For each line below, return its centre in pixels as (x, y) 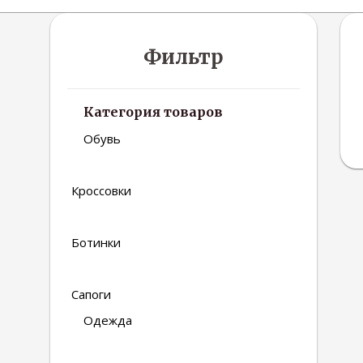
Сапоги (91, 294)
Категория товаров (153, 112)
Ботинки (96, 242)
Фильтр (184, 57)
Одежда (108, 320)
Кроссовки (101, 190)
